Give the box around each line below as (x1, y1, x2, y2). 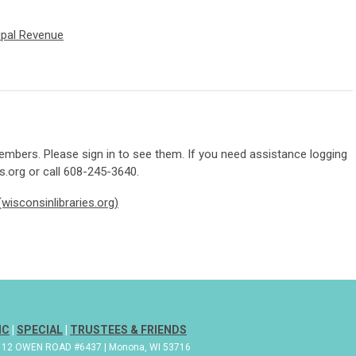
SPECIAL (17, 323, 63, 337)
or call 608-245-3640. (25, 164, 142, 180)
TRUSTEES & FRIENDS (70, 323, 187, 337)
